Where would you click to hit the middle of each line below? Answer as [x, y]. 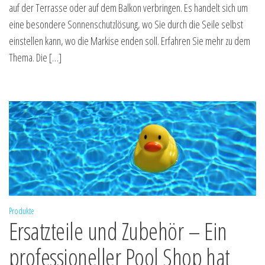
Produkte [22, 211]
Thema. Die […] [35, 57]
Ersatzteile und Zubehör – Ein [118, 231]
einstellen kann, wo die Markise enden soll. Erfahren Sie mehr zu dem [130, 41]
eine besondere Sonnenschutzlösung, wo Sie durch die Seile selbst [126, 24]
